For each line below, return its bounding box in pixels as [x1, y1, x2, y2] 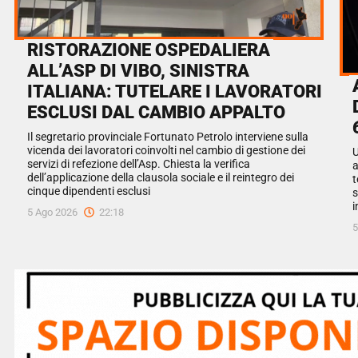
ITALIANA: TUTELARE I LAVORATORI [27, 81, 322, 102]
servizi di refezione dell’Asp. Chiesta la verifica [27, 157, 250, 172]
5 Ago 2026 [27, 206, 78, 219]
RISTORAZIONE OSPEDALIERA [27, 39, 270, 61]
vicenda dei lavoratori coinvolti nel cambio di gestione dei [27, 144, 305, 158]
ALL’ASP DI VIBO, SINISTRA [27, 60, 249, 82]
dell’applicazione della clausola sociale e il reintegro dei [27, 171, 294, 185]
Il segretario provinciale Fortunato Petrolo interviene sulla [27, 130, 308, 145]
